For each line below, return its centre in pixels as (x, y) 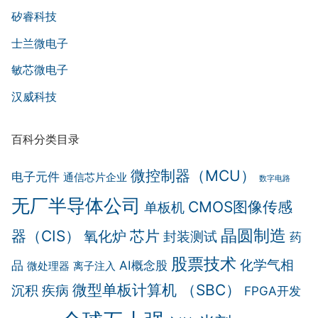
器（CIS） (46, 236)
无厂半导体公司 (76, 205)
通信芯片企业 (95, 177)
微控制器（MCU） (193, 175)
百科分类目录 (45, 139)
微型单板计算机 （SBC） (157, 290)
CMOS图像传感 (240, 207)
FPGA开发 (273, 290)
